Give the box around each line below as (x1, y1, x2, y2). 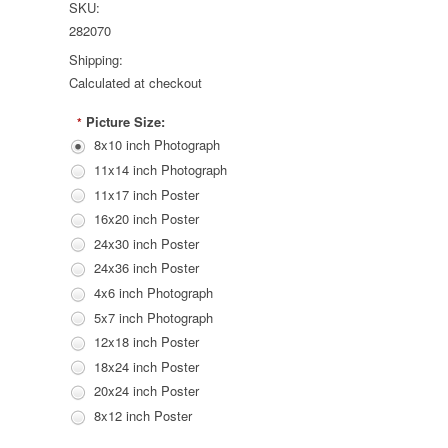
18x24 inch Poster (94, 356, 199, 376)
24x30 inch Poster (94, 233, 199, 253)
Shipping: (69, 50, 123, 70)
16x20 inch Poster (94, 209, 199, 229)
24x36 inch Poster (94, 258, 199, 278)
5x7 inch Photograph (94, 307, 213, 327)
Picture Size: (86, 112, 165, 132)
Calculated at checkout (69, 73, 202, 93)
